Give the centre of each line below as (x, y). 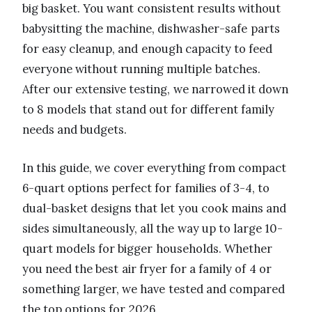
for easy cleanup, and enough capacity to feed (148, 48)
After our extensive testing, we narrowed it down (156, 89)
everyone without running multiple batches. (141, 69)
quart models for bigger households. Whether (147, 248)
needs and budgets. (75, 129)
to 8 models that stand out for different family (149, 109)
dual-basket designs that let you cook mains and (155, 208)
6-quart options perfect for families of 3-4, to (146, 188)
